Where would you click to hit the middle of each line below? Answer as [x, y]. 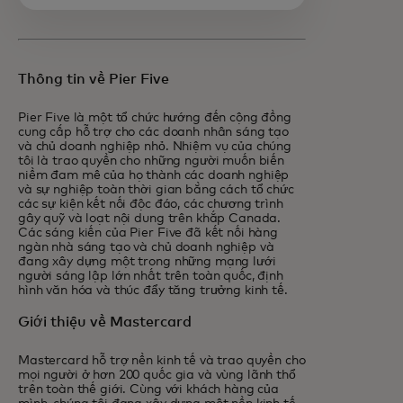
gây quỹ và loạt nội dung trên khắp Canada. [150, 219]
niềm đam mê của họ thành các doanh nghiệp [154, 175]
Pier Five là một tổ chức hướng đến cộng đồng [155, 118]
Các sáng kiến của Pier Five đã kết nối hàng [148, 233]
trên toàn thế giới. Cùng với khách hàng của [148, 390]
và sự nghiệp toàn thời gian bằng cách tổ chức [156, 190]
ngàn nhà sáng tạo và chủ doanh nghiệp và [146, 247]
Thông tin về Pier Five [94, 79]
